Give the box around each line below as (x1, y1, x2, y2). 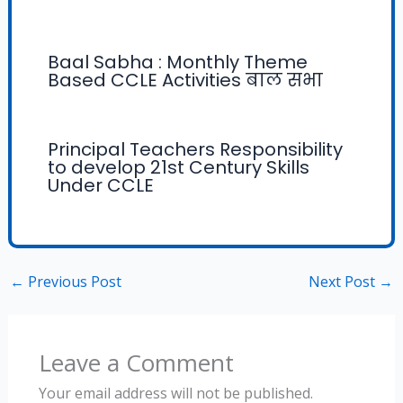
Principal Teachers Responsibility (47, 136, 343, 162)
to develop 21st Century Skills (47, 154, 309, 180)
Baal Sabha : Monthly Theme (47, 49, 308, 75)
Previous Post (23, 271, 121, 291)
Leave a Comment (38, 345, 234, 379)
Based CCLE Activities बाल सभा (47, 67, 323, 93)
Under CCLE (47, 172, 154, 198)
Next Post (309, 271, 380, 291)
